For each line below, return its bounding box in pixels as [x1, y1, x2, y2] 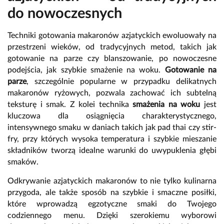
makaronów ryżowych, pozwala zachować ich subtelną [7, 89, 216, 97]
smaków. [7, 158, 38, 166]
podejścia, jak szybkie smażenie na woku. [7, 66, 165, 74]
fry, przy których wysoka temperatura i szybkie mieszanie [7, 135, 216, 143]
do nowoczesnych [7, 6, 122, 21]
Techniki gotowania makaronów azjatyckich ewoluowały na [7, 31, 216, 40]
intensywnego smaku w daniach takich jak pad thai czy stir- [7, 123, 216, 132]
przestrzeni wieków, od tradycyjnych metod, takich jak [7, 43, 216, 51]
